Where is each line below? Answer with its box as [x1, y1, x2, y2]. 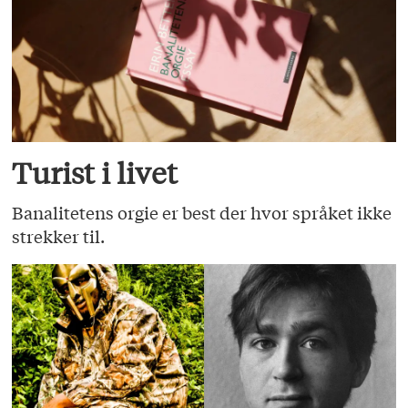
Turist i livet [12, 155, 178, 192]
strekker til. [12, 223, 106, 248]
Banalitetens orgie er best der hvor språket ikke [12, 199, 393, 224]
